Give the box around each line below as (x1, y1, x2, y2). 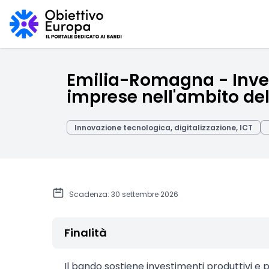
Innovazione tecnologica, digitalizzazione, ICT (74, 122, 253, 133)
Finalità (64, 225, 107, 240)
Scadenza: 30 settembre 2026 (69, 189, 178, 199)
